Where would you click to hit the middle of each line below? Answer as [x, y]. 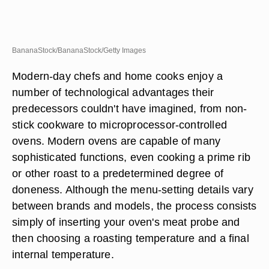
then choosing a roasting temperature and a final [131, 238]
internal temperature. [63, 254]
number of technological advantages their [113, 92]
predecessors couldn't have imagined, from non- [130, 108]
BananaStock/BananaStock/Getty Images [79, 50]
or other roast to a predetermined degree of [118, 173]
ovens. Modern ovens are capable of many [116, 141]
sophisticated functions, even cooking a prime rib [131, 157]
